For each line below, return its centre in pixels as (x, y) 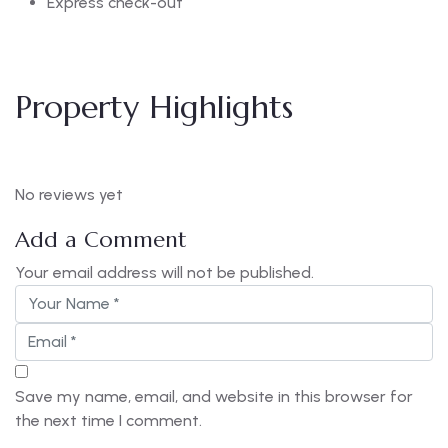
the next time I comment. (108, 420)
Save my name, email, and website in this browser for (214, 396)
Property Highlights (154, 106)
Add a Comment (101, 239)
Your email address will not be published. (164, 272)
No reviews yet (69, 194)
